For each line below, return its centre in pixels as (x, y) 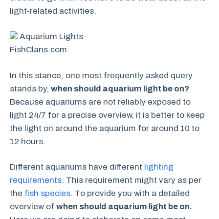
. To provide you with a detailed (130, 193)
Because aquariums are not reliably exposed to (100, 102)
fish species (47, 193)
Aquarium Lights (50, 36)
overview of (33, 207)
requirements (36, 180)
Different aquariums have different (77, 167)
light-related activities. (53, 11)
